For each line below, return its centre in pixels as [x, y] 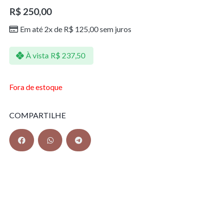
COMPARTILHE [37, 115]
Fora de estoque [36, 87]
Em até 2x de [42, 29]
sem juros [115, 29]
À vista [37, 55]
